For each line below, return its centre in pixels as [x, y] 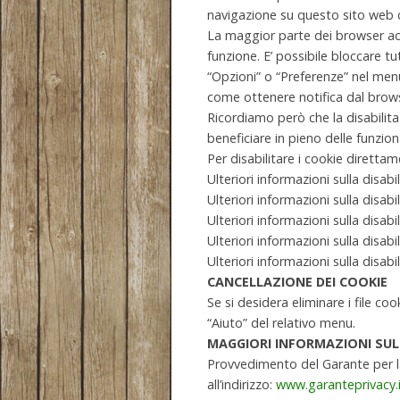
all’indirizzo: [242, 384]
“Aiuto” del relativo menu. [281, 323]
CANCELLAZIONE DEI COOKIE [297, 282]
